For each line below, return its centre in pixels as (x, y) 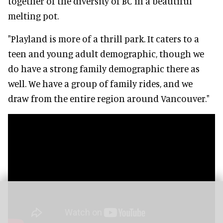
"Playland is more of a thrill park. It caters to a (104, 38)
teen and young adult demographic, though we (106, 53)
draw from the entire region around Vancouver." (109, 98)
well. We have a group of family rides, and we (100, 83)
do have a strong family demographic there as (104, 68)
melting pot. (33, 15)
